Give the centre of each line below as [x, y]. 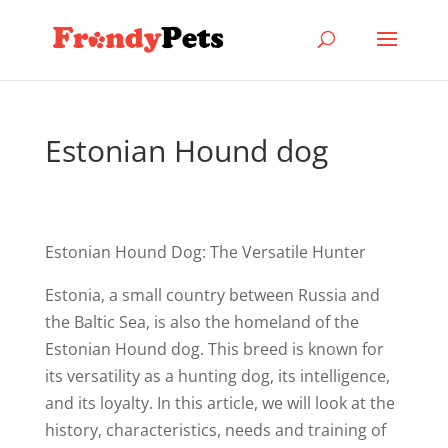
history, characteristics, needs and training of [215, 430]
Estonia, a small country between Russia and [212, 295]
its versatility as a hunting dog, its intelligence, [217, 376]
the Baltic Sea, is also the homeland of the [201, 322]
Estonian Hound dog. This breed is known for [214, 349]
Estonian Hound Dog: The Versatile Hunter [205, 252]
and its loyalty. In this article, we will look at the [219, 403]
